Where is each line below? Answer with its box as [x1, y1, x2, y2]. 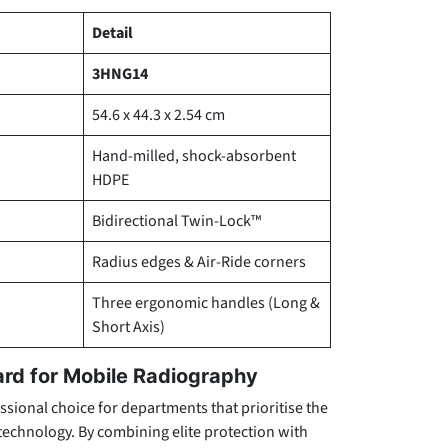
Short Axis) [92, 316, 165, 338]
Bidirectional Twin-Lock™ [92, 210, 261, 232]
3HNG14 [92, 63, 148, 85]
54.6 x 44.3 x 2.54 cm [92, 104, 225, 126]
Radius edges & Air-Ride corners [92, 251, 306, 273]
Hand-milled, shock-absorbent [92, 145, 296, 167]
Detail [92, 22, 133, 44]
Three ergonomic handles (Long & [92, 292, 320, 314]
